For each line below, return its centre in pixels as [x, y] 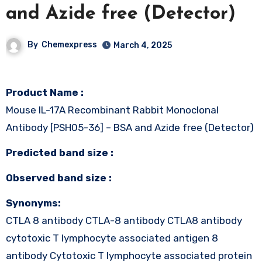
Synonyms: [36, 203]
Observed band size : [62, 177]
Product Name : [44, 92]
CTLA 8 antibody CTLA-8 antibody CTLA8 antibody [124, 220]
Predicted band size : [63, 152]
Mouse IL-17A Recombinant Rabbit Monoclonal [112, 110]
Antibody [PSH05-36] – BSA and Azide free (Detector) [130, 127]
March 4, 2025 [143, 45]
